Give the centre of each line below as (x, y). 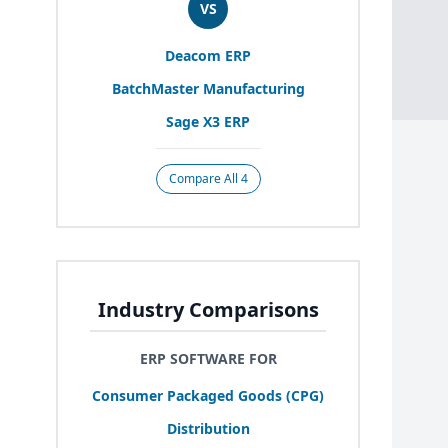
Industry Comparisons (208, 309)
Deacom (195, 55)
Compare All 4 (208, 178)
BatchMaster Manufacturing (208, 88)
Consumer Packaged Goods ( (191, 395)
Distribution (208, 428)
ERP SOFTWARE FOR (208, 358)
